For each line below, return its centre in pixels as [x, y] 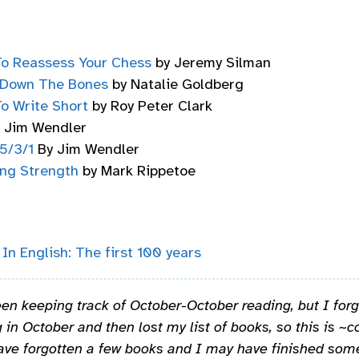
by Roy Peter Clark [150, 105]
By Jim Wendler [87, 149]
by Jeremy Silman [211, 62]
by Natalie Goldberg [176, 84]
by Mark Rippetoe [137, 170]
